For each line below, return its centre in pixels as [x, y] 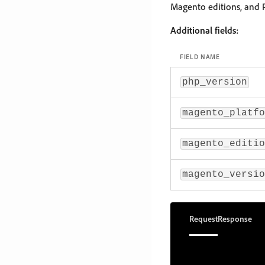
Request [203, 218]
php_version [215, 82]
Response [235, 218]
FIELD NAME [200, 56]
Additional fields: [204, 30]
